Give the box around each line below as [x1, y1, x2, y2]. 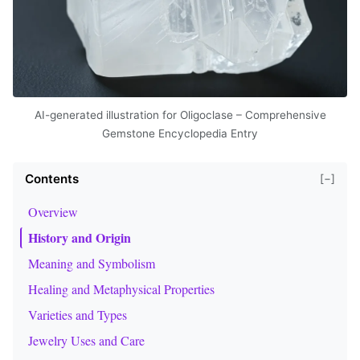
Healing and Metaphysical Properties [28, 280, 215, 297]
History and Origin [28, 227, 131, 247]
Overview [28, 202, 78, 220]
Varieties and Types [28, 305, 127, 323]
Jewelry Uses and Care [28, 331, 145, 349]
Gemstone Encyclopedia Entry [102, 126, 258, 140]
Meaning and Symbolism [28, 254, 155, 272]
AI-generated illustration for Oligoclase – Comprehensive [34, 108, 326, 121]
